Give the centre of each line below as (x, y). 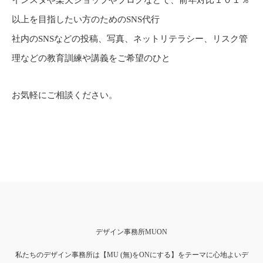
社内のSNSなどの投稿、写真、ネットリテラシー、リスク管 (130, 38)
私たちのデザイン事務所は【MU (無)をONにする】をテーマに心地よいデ (131, 254)
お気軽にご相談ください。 (65, 95)
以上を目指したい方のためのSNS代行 (86, 19)
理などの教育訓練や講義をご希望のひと (91, 58)
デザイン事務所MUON (131, 232)
